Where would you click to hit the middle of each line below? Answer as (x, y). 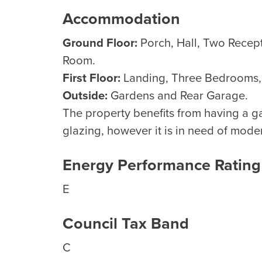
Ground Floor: (100, 42)
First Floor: (92, 77)
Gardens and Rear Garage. (178, 95)
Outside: (85, 95)
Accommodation (121, 18)
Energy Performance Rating (162, 165)
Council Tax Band (126, 223)
